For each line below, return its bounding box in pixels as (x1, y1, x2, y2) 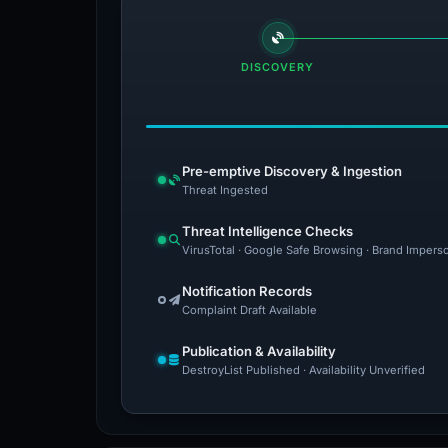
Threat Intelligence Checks (182, 223, 353, 239)
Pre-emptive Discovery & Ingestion (182, 163, 402, 179)
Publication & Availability (182, 343, 336, 359)
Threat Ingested (182, 183, 268, 197)
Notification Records (182, 283, 312, 299)
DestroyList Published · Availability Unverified (182, 363, 425, 377)
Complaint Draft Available (182, 303, 317, 317)
